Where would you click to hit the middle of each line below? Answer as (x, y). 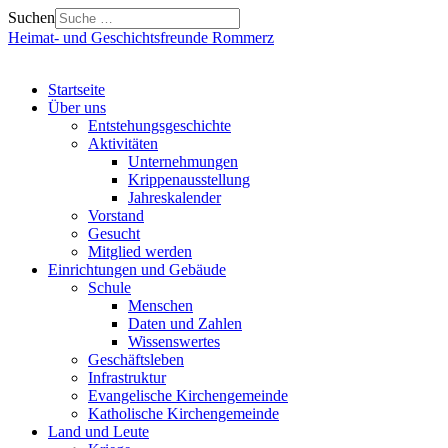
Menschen (160, 305)
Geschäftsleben (136, 359)
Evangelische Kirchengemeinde (188, 395)
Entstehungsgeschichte (159, 125)
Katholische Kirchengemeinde (183, 413)
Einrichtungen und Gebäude (137, 269)
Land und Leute (98, 431)
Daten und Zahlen (185, 323)
